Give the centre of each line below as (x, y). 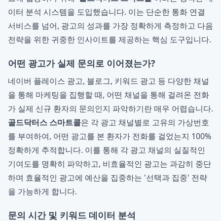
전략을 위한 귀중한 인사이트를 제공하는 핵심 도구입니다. (110, 39)
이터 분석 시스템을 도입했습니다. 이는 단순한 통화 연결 (107, 12)
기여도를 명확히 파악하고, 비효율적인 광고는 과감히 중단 (110, 164)
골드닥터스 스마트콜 (44, 122)
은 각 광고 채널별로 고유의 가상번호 (145, 122)
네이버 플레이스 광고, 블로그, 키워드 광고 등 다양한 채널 (109, 81)
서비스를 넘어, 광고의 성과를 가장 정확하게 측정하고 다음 (110, 26)
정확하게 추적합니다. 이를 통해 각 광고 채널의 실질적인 (107, 150)
